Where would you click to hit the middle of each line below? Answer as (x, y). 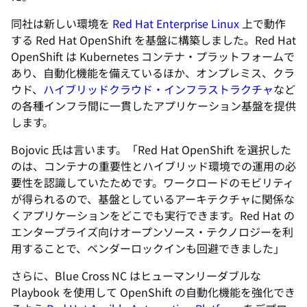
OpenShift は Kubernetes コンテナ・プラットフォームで (153, 56)
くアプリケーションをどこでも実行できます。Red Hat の (153, 215)
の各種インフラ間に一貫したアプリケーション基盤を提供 (153, 106)
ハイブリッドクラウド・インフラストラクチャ (158, 89)
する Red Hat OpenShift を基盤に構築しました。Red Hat (153, 40)
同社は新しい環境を (62, 23)
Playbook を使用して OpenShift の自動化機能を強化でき (153, 292)
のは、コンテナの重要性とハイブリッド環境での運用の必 (153, 166)
